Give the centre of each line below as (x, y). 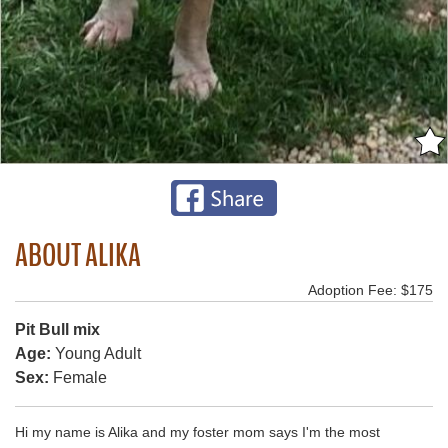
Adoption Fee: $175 (370, 290)
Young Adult (96, 354)
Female (78, 378)
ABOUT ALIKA (78, 256)
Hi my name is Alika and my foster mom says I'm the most (197, 432)
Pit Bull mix (57, 330)
